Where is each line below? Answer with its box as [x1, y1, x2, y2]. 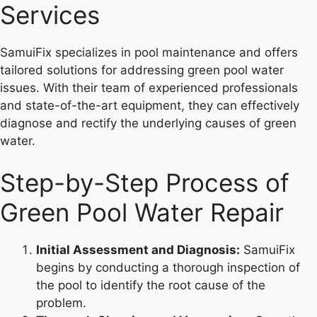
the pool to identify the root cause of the [36, 278, 265, 293]
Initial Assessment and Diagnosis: [36, 243, 240, 258]
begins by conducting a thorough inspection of [36, 260, 300, 275]
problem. [36, 296, 86, 311]
